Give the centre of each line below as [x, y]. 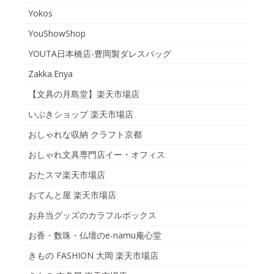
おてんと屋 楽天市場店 [72, 195]
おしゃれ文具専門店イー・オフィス [97, 155]
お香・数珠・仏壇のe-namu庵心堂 [95, 235]
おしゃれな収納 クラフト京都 [85, 135]
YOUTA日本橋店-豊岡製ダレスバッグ [100, 54]
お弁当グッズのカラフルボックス [92, 215]
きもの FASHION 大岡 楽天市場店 [93, 256]
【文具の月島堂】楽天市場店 [84, 94]
